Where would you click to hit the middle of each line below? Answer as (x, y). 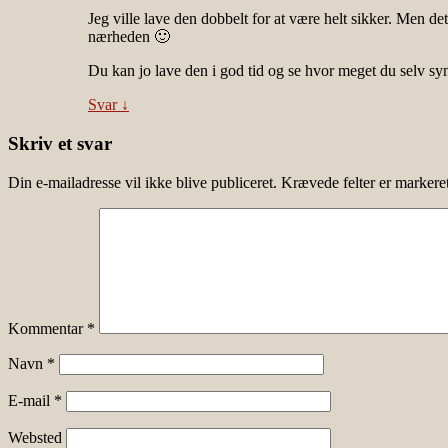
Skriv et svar (60, 143)
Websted (35, 437)
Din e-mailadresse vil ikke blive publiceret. (142, 182)
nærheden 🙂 (129, 37)
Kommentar (47, 328)
